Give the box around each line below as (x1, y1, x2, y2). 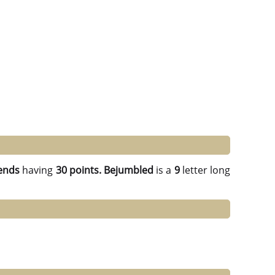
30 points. (55, 163, 101, 177)
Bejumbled (103, 163, 153, 177)
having (20, 163, 56, 177)
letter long (179, 163, 231, 177)
